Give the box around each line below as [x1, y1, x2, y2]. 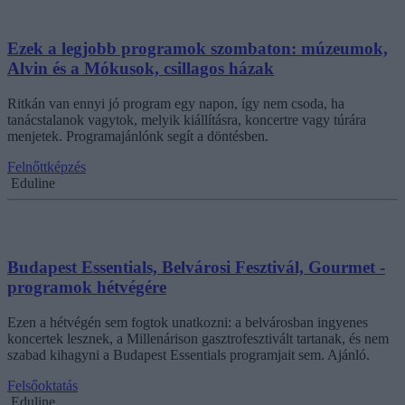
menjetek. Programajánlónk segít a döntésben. [7, 128, 268, 145]
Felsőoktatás [7, 377, 78, 393]
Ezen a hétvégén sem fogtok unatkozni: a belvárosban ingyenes [7, 314, 368, 330]
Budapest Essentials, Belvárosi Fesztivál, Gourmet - [7, 257, 385, 277]
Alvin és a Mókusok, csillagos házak [7, 59, 274, 79]
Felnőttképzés [7, 159, 86, 175]
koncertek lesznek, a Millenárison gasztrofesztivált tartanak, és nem [7, 330, 389, 346]
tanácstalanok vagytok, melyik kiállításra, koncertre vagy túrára [7, 112, 366, 128]
